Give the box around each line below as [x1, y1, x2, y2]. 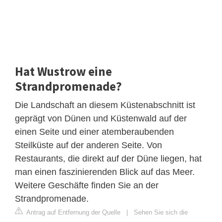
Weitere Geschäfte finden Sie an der [15, 180, 159, 190]
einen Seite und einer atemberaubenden [15, 126, 174, 137]
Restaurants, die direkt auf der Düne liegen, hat [15, 153, 202, 164]
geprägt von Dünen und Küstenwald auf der [15, 113, 187, 123]
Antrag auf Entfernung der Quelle [25, 208, 120, 216]
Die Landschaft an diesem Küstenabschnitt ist [15, 100, 195, 110]
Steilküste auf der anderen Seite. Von [15, 140, 162, 150]
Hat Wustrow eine [15, 63, 112, 79]
